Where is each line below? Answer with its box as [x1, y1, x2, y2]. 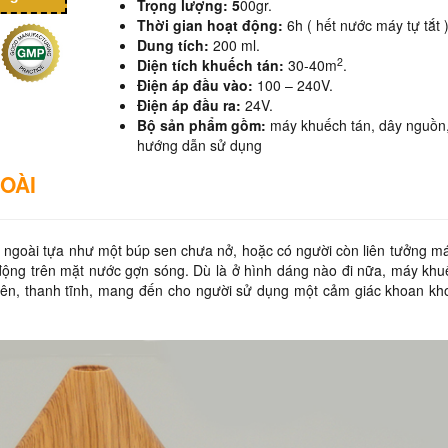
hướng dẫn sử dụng [136, 135, 262, 155]
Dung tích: [136, 35, 213, 55]
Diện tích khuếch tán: [136, 55, 288, 75]
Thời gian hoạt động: [136, 15, 287, 35]
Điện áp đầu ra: [136, 95, 241, 115]
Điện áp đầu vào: [136, 75, 257, 95]
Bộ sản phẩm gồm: [136, 115, 266, 135]
